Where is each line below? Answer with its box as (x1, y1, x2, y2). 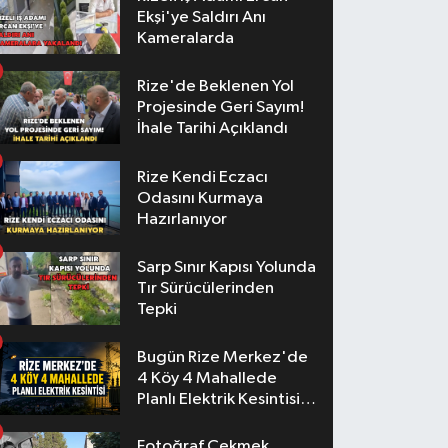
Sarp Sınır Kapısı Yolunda (137, 258, 317, 276)
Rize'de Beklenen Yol (137, 78, 295, 96)
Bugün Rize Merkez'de (137, 348, 309, 366)
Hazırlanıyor (137, 210, 228, 228)
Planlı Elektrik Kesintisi (137, 390, 301, 408)
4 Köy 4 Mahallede (137, 369, 278, 387)
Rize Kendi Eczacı (137, 168, 269, 186)
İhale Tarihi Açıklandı (137, 120, 289, 138)
